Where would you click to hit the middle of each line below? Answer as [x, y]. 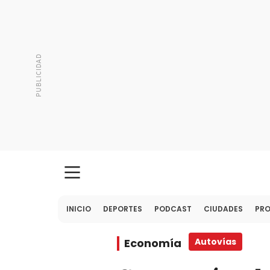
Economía [153, 243]
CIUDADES [223, 209]
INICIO [79, 209]
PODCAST [173, 209]
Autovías [215, 242]
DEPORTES [123, 209]
